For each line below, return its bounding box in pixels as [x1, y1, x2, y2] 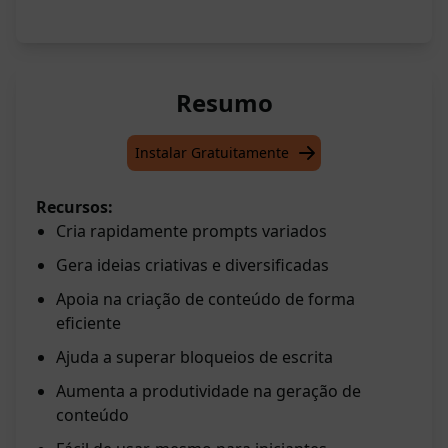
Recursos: [36, 196, 113, 219]
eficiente [56, 312, 121, 335]
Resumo [175, 86, 273, 120]
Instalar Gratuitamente [135, 143, 289, 163]
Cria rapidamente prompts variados [56, 220, 327, 243]
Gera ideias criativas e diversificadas [56, 254, 329, 277]
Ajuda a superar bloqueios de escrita [56, 346, 333, 369]
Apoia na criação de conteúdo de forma [56, 288, 355, 311]
